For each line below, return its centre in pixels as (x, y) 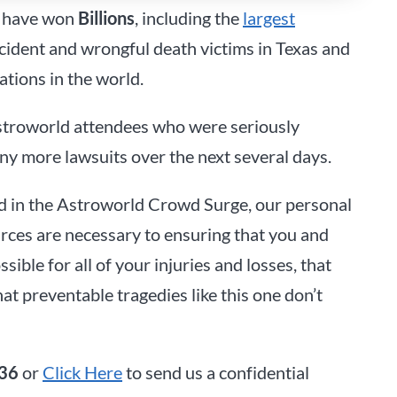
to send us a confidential (216, 373)
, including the (189, 18)
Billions (106, 18)
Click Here (82, 373)
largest (269, 18)
